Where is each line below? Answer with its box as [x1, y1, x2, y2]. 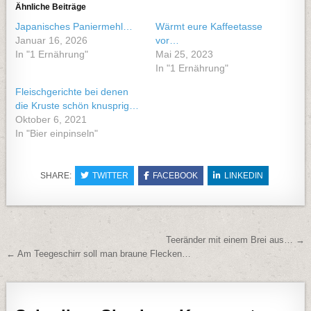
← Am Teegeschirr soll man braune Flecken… [6, 249, 192, 259]
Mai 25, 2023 [155, 49, 213, 60]
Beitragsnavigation [6, 231, 183, 253]
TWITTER [92, 171, 128, 180]
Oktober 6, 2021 [15, 114, 87, 125]
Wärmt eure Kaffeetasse [155, 21, 262, 32]
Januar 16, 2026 [15, 35, 88, 46]
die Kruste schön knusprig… [15, 100, 140, 111]
